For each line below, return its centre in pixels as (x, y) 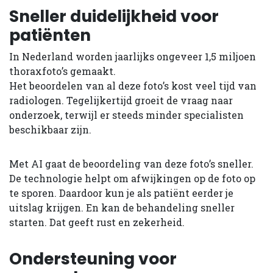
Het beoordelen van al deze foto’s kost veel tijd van (133, 85)
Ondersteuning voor (93, 258)
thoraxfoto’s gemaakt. (62, 71)
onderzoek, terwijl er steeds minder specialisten (126, 115)
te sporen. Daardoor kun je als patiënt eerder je (121, 193)
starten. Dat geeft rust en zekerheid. (97, 222)
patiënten (50, 35)
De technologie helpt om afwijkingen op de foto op (132, 178)
